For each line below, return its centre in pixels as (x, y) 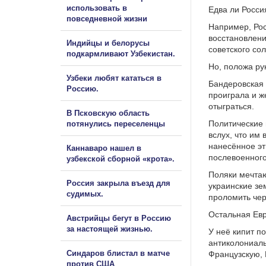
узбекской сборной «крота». (121, 159)
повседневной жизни (107, 18)
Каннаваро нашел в (104, 148)
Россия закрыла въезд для (118, 183)
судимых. (85, 194)
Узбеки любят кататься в (114, 78)
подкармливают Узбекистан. (121, 53)
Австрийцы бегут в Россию (119, 218)
